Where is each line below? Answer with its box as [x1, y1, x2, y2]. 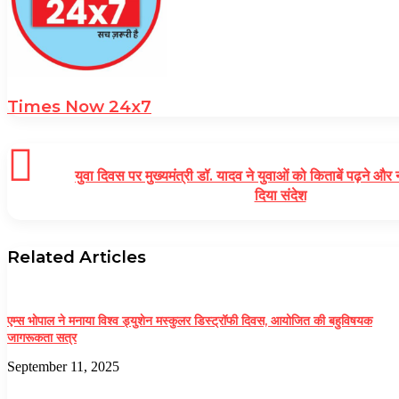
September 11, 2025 [7, 359, 119, 375]
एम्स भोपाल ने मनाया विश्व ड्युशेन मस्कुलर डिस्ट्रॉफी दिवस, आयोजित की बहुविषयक [7, 313, 372, 330]
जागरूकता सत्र [7, 330, 77, 346]
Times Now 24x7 [7, 96, 151, 118]
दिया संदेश [254, 187, 306, 205]
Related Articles [7, 247, 146, 268]
